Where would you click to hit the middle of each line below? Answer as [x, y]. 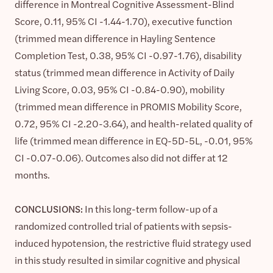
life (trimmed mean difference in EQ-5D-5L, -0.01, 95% [134, 140]
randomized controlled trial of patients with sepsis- [123, 225]
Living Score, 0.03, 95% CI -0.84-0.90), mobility [120, 89]
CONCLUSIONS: [50, 208]
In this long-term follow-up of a [151, 208]
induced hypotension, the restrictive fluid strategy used [133, 243]
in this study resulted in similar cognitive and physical [127, 260]
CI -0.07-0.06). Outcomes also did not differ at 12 [122, 157]
